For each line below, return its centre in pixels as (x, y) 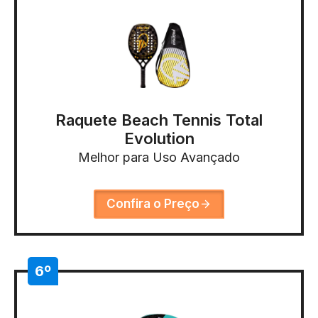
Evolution (159, 139)
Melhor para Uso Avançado (159, 158)
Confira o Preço (153, 204)
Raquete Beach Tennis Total (159, 120)
